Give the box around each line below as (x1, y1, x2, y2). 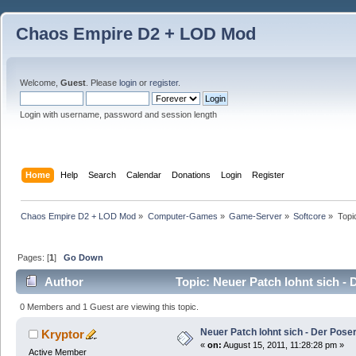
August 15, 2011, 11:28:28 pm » (221, 339, 344, 350)
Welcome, (20, 78, 60, 87)
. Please (86, 78, 119, 87)
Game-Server (228, 211, 282, 221)
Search (88, 169, 117, 180)
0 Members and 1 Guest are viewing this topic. (20, 301, 199, 311)
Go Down (64, 252, 104, 262)
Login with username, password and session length (20, 110, 217, 119)
